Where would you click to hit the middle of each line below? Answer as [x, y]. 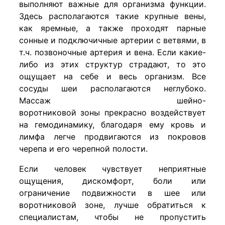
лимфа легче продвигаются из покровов [113, 136]
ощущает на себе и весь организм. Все [113, 76]
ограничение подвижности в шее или [113, 193]
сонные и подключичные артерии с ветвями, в [113, 40]
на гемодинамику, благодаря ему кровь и [113, 124]
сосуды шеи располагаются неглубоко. [113, 88]
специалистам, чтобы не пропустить [113, 217]
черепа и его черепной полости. [83, 148]
